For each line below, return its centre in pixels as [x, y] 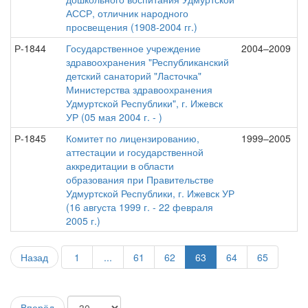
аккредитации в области [120, 166]
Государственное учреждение [133, 48]
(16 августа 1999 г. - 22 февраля [140, 207]
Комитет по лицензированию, [133, 138]
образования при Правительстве [140, 179]
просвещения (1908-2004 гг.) [132, 27]
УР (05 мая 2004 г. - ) [114, 117]
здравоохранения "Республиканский [147, 62]
